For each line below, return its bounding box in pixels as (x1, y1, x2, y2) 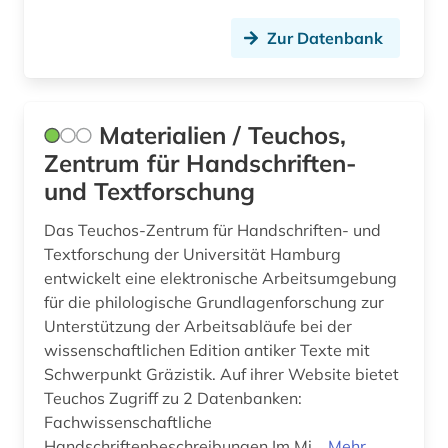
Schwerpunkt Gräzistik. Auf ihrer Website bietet (44, 364, 399, 385)
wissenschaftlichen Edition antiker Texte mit (44, 340, 370, 361)
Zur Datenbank (267, 28, 383, 49)
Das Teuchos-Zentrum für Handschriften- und (44, 220, 381, 241)
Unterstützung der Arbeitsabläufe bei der (44, 316, 352, 337)
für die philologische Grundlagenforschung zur (44, 292, 384, 313)
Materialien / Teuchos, (99, 120, 346, 151)
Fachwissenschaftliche (44, 412, 212, 433)
